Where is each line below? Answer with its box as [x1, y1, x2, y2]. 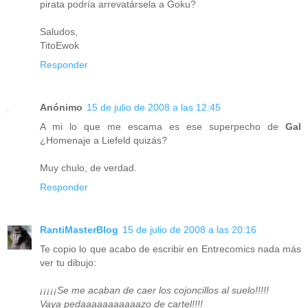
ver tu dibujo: [40, 256, 96, 268]
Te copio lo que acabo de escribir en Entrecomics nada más [40, 243, 301, 254]
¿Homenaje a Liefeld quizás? [40, 134, 167, 146]
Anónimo [40, 101, 82, 113]
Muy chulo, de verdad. [40, 162, 137, 173]
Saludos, [40, 25, 78, 37]
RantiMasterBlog [40, 223, 118, 235]
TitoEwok [40, 39, 79, 51]
